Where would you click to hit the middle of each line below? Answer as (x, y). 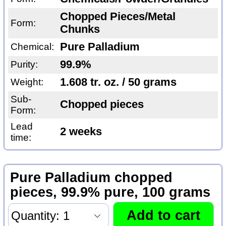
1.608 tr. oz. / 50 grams (118, 82)
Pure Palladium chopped (91, 178)
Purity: (24, 65)
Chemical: (32, 47)
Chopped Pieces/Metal (118, 17)
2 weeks (81, 132)
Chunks (80, 30)
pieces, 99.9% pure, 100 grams (110, 192)
